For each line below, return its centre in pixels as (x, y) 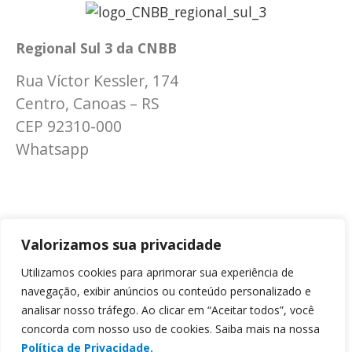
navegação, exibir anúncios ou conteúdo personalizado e (166, 291)
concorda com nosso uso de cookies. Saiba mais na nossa (170, 329)
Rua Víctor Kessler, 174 (97, 81)
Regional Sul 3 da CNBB (96, 48)
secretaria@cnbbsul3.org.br (111, 182)
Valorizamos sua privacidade (121, 244)
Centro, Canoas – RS (88, 104)
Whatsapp (54, 149)
